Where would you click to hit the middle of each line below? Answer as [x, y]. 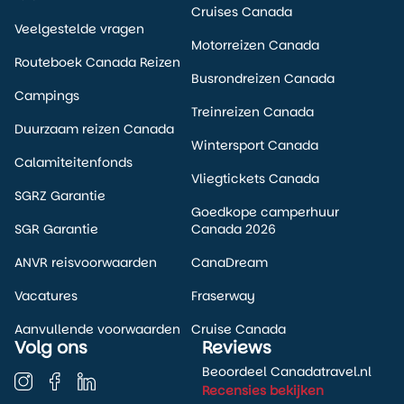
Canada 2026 [233, 229]
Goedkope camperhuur [265, 212]
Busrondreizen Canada [262, 78]
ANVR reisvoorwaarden [86, 262]
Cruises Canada [241, 12]
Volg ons [51, 348]
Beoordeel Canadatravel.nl [287, 372]
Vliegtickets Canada [255, 179]
